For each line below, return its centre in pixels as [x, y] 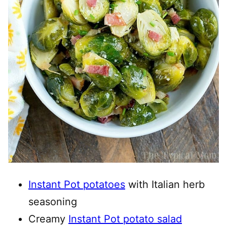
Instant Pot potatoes [77, 184]
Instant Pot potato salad [125, 219]
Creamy [48, 219]
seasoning [53, 201]
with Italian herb [165, 184]
